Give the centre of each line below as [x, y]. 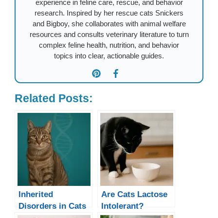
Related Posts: [54, 98]
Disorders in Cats [52, 206]
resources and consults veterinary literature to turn [109, 34]
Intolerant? [122, 206]
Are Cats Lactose [134, 194]
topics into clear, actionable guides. [109, 55]
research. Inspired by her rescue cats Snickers [109, 13]
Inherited [36, 194]
